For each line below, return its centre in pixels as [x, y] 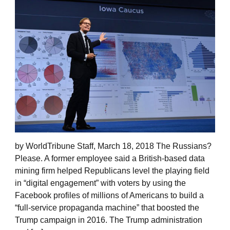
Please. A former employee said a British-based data [110, 159]
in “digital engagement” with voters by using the [100, 183]
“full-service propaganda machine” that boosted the [107, 208]
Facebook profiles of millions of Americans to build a [109, 196]
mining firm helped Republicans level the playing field [112, 171]
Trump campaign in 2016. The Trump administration [109, 220]
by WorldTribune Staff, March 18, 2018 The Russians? [113, 146]
